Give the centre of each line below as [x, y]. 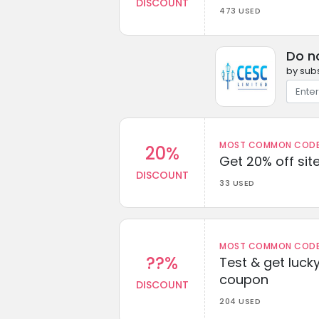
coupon [244, 279]
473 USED [240, 10]
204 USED [240, 301]
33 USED [237, 183]
